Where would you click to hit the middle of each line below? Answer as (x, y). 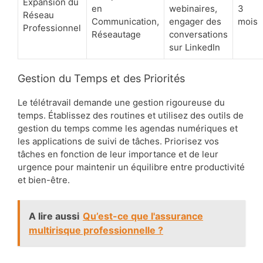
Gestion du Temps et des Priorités (105, 79)
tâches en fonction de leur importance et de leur (118, 154)
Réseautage (116, 34)
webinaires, (193, 8)
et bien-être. (44, 180)
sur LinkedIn (195, 47)
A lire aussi (54, 216)
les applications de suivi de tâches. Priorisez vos (118, 141)
